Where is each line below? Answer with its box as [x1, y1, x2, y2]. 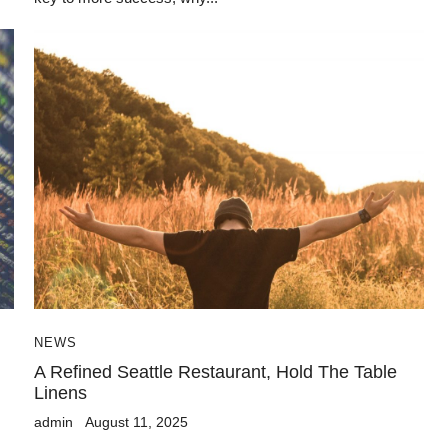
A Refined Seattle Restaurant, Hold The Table [34, 361, 397, 382]
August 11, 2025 [85, 413, 188, 430]
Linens [34, 382, 87, 403]
